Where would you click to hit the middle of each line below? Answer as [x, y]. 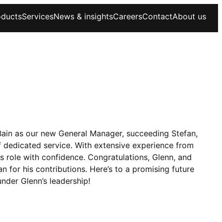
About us [189, 16]
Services [38, 16]
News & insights [83, 16]
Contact [157, 16]
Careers [128, 16]
